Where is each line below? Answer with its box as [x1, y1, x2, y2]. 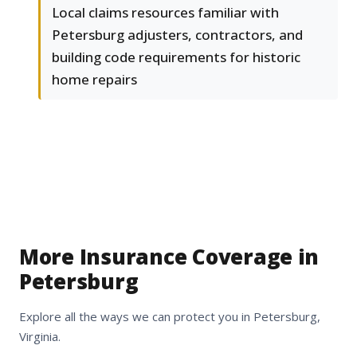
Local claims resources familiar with [52, 3, 279, 22]
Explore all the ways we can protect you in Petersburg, [19, 308, 320, 325]
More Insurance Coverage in [19, 242, 320, 272]
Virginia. [19, 328, 61, 345]
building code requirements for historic [52, 48, 300, 67]
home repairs [52, 70, 137, 89]
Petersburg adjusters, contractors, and [52, 25, 303, 45]
